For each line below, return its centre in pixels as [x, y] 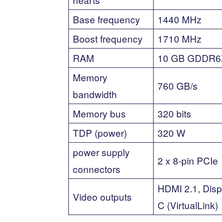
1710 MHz [180, 38]
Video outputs [102, 196]
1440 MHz [180, 19]
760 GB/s [178, 85]
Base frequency [107, 19]
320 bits [174, 113]
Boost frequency [108, 38]
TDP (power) [100, 132]
